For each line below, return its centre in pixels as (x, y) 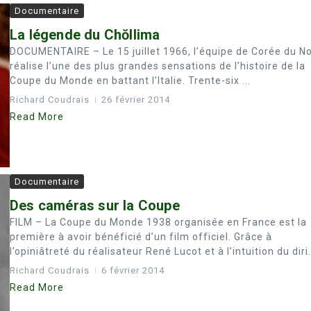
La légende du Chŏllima (85, 34)
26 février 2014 (136, 99)
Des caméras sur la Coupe (95, 205)
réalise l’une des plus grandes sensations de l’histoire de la (158, 66)
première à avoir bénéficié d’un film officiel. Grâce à (141, 236)
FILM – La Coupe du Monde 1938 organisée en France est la (158, 222)
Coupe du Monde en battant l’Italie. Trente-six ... (130, 80)
